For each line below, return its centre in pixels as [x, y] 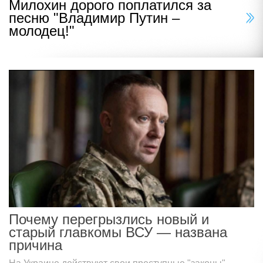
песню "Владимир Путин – [94, 18]
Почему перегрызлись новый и [109, 220]
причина [36, 245]
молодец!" [42, 31]
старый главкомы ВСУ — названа [118, 232]
